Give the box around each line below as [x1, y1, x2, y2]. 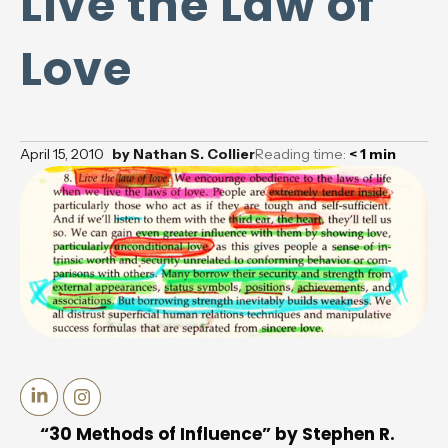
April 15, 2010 [20, 145, 104, 163]
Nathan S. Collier [130, 145, 255, 163]
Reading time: [255, 145, 349, 163]
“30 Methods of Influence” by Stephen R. [40, 421, 395, 446]
